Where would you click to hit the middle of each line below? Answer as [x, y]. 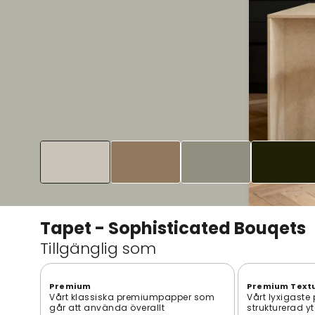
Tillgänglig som [98, 248]
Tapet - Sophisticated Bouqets [173, 228]
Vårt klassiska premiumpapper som [132, 297]
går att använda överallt [107, 307]
